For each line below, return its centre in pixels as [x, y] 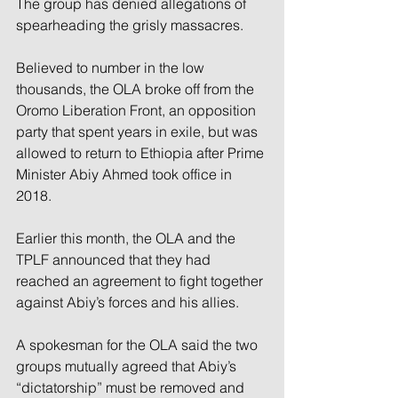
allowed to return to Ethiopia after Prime [142, 152]
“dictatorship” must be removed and [132, 387]
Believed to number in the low [112, 67]
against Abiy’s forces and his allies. [127, 302]
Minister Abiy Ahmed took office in [126, 174]
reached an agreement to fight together [141, 280]
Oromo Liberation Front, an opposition [138, 110]
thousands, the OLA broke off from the [137, 88]
